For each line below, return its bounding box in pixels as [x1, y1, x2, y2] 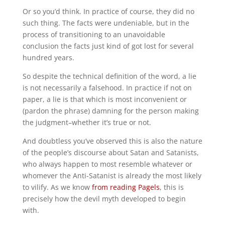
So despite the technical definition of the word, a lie [22, 71, 196, 81]
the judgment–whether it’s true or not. [22, 118, 151, 128]
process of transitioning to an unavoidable [22, 30, 165, 40]
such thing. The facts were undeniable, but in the [22, 18, 189, 28]
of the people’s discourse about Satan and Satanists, [22, 148, 199, 158]
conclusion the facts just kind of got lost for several [22, 41, 194, 51]
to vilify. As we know [22, 182, 92, 192]
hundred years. [22, 53, 74, 63]
